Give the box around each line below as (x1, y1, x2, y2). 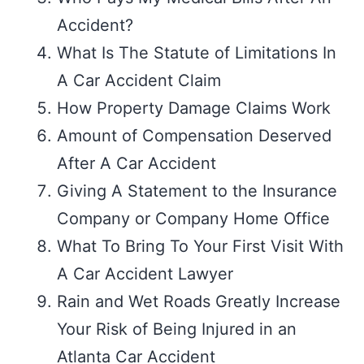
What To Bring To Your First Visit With (57, 236, 344, 256)
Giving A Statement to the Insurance (57, 181, 337, 201)
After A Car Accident (57, 154, 216, 173)
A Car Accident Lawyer (57, 264, 233, 284)
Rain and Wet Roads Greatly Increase (57, 292, 340, 311)
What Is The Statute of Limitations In (57, 43, 336, 63)
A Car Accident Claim (57, 71, 221, 90)
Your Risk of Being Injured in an (57, 319, 297, 339)
